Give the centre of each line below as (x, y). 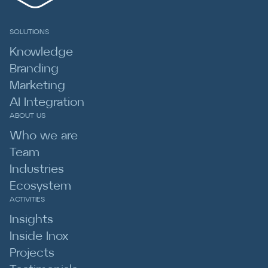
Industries (37, 169)
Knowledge (41, 52)
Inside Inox (39, 236)
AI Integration (47, 102)
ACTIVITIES (27, 199)
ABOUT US (28, 115)
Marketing (37, 86)
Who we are (44, 136)
